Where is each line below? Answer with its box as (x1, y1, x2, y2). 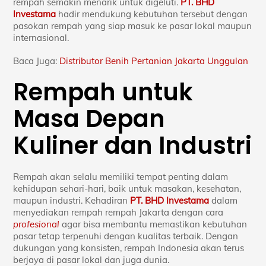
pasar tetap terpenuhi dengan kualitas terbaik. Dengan (13, 230, 239, 242)
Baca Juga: (13, 55, 60, 67)
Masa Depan (13, 102, 166, 135)
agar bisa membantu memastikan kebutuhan (62, 218, 248, 230)
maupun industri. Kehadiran (13, 194, 131, 206)
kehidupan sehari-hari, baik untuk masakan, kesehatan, (13, 182, 242, 194)
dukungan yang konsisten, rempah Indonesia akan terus (13, 242, 245, 254)
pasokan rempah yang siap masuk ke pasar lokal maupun (13, 20, 252, 31)
